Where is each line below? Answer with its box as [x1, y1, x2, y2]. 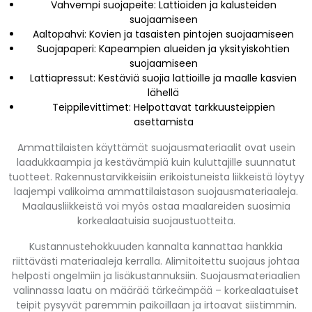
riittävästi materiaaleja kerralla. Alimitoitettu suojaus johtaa [13, 253, 299, 268]
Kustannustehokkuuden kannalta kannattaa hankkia [29, 239, 283, 253]
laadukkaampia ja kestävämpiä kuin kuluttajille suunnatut [16, 155, 296, 169]
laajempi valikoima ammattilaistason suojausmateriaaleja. [14, 184, 298, 198]
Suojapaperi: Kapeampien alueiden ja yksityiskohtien [37, 41, 290, 56]
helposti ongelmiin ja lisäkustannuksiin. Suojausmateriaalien [12, 268, 300, 283]
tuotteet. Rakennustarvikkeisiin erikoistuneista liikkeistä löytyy [8, 169, 304, 184]
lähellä [148, 85, 179, 100]
